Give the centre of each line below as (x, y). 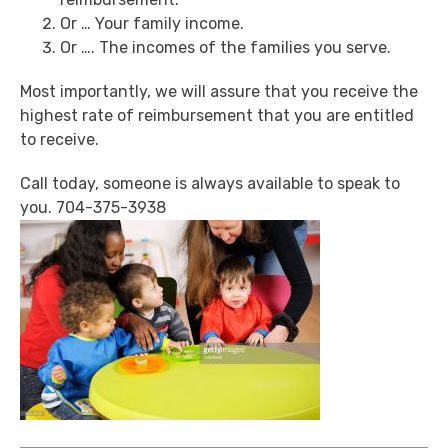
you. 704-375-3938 (93, 208)
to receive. (59, 140)
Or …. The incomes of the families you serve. (225, 48)
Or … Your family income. (152, 24)
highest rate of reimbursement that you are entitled (217, 116)
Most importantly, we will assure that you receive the (219, 92)
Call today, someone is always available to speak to (210, 184)
